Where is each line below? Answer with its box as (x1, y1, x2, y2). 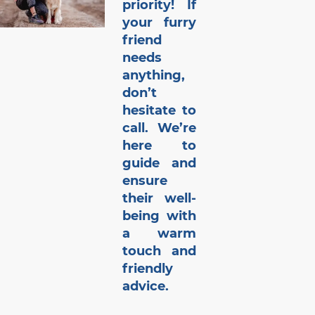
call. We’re (122, 120, 196, 136)
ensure (122, 173, 167, 189)
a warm (122, 226, 196, 242)
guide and (122, 155, 196, 172)
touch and (122, 243, 196, 259)
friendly (122, 261, 173, 277)
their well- (122, 191, 196, 207)
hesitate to (122, 103, 196, 119)
